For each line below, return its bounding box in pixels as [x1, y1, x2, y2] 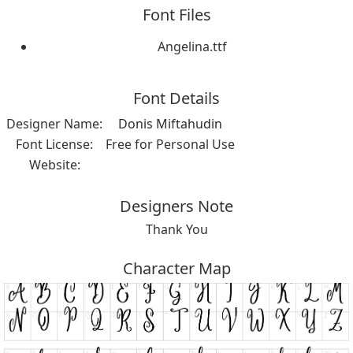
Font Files [142, 3, 211, 25]
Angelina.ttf [158, 37, 227, 55]
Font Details [133, 87, 220, 109]
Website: [28, 155, 80, 173]
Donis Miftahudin [118, 114, 222, 132]
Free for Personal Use [106, 135, 235, 153]
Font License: [16, 135, 93, 153]
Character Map [122, 257, 231, 279]
